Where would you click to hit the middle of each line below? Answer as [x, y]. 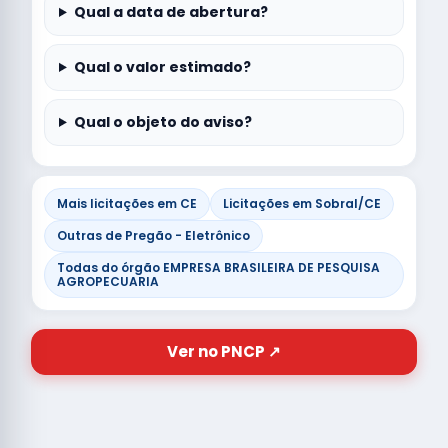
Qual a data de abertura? [170, 12]
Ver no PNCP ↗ [224, 351]
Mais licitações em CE [127, 203]
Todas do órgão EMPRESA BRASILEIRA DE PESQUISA [218, 267]
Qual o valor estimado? [162, 67]
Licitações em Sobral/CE [302, 203]
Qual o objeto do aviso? [162, 122]
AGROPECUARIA [108, 281]
